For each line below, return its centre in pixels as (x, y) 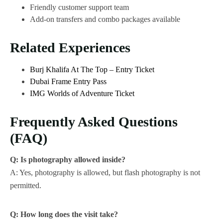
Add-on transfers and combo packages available (105, 19)
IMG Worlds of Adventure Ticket (82, 94)
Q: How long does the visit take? (64, 214)
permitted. (26, 185)
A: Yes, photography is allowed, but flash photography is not (105, 172)
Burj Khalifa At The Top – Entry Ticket (92, 70)
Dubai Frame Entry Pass (68, 82)
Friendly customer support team (79, 7)
